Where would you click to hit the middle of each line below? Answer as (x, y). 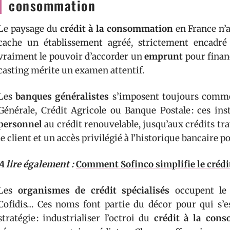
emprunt (164, 56)
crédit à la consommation (116, 29)
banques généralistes (62, 97)
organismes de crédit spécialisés (94, 190)
